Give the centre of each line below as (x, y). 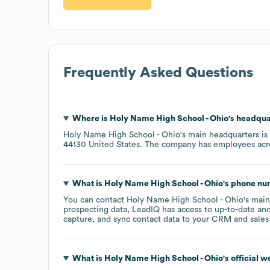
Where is (91, 118)
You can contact (95, 200)
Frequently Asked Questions (158, 73)
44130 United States (102, 144)
